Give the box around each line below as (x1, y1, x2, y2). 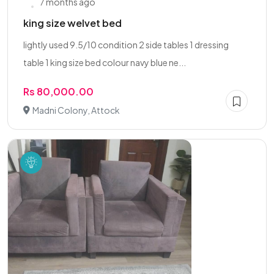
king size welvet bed (23, 17, 122, 29)
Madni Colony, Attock (32, 105, 120, 116)
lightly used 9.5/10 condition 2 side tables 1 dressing (23, 39, 229, 50)
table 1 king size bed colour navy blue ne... (23, 57, 186, 68)
